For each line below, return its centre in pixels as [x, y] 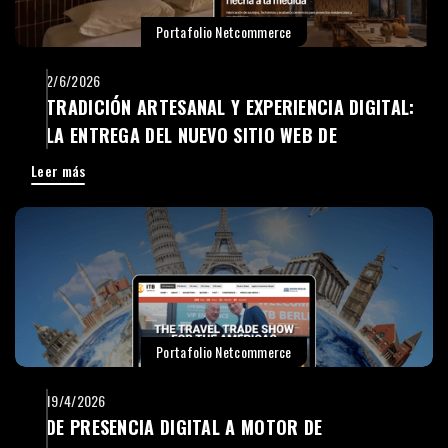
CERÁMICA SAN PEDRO [133, 162]
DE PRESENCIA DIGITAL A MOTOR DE [184, 426]
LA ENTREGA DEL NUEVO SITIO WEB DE [191, 134]
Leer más [58, 170]
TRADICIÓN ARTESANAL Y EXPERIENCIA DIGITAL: [230, 106]
